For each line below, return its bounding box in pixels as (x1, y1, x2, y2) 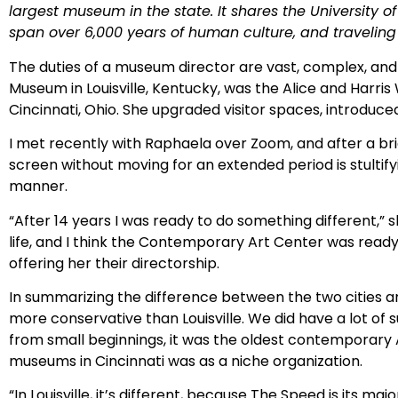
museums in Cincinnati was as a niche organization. (9, 350, 362, 371)
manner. (9, 176, 71, 197)
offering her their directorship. (9, 252, 223, 274)
